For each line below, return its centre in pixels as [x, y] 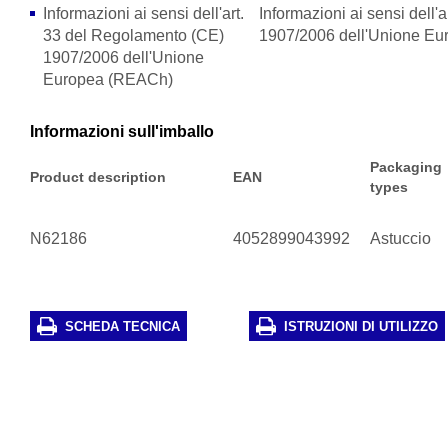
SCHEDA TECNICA [123, 326]
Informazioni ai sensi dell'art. [144, 13]
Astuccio [401, 238]
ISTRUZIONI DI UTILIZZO [361, 326]
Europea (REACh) [108, 79]
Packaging [406, 167]
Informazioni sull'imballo [122, 131]
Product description [98, 177]
